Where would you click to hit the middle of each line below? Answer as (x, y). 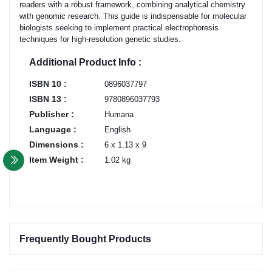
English (117, 129)
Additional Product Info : (85, 62)
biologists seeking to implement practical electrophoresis (119, 27)
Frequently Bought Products (85, 239)
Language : (53, 129)
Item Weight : (56, 159)
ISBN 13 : (48, 99)
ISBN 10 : (48, 83)
